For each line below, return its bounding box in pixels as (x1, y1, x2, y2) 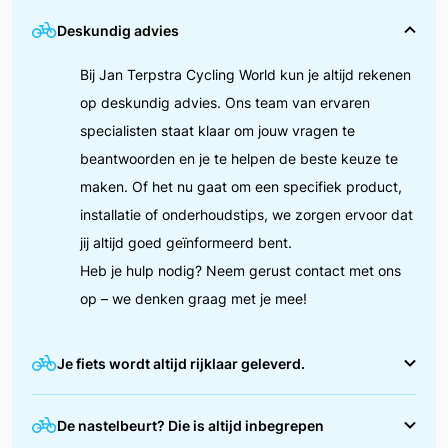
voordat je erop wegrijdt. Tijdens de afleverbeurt (80, 427, 397, 445)
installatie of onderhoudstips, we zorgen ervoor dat (80, 205, 413, 223)
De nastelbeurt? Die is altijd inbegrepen (57, 416, 324, 434)
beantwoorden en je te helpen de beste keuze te (80, 149, 398, 167)
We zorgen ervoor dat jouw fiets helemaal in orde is (80, 399, 413, 417)
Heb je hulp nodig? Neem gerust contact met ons (80, 261, 401, 279)
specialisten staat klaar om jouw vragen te (80, 121, 355, 139)
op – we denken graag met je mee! (80, 289, 307, 307)
